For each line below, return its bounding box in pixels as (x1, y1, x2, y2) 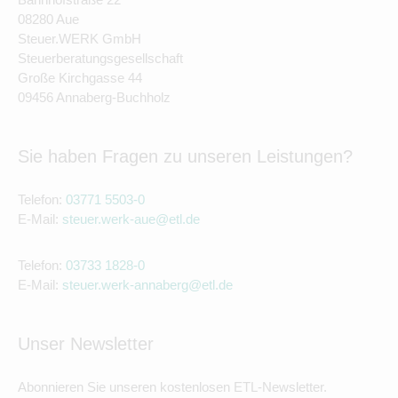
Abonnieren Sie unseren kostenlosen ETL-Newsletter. (18, 379, 327, 394)
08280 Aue (18, 12, 79, 27)
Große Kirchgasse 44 (18, 70, 142, 85)
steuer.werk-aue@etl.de (62, 211, 200, 227)
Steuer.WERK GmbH (18, 31, 141, 46)
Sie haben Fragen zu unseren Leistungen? (18, 147, 353, 166)
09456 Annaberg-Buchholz (18, 90, 171, 105)
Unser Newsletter (18, 334, 154, 354)
